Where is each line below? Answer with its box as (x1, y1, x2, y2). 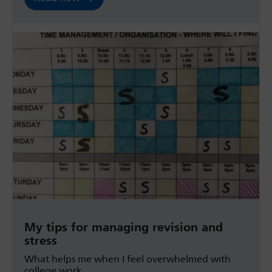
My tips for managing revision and (24, 220, 223, 235)
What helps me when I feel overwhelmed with (24, 253, 231, 265)
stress (24, 233, 57, 248)
